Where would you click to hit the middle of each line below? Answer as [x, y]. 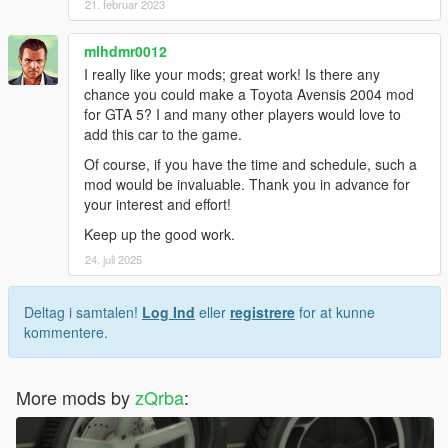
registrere [262, 312]
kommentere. [66, 332]
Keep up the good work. [159, 234]
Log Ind [168, 312]
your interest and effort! [157, 204]
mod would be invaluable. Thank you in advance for [247, 184]
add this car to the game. [163, 134]
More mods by [75, 397]
